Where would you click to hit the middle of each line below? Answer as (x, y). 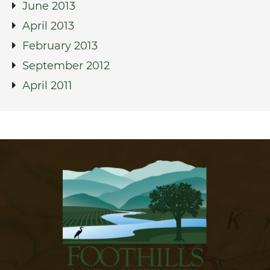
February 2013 (60, 46)
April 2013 (48, 26)
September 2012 (66, 65)
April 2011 (47, 85)
